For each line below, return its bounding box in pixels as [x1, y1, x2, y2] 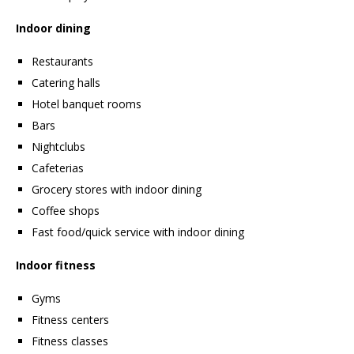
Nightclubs [32, 139, 85, 155]
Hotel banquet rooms [32, 96, 141, 112]
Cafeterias [32, 160, 84, 176]
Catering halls [32, 75, 100, 91]
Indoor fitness [16, 258, 96, 273]
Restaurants [32, 54, 93, 70]
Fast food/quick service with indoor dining [32, 224, 244, 240]
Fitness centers [32, 312, 109, 328]
